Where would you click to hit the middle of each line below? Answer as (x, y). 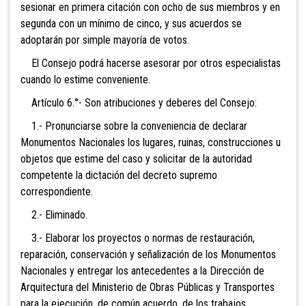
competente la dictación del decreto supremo (119, 176)
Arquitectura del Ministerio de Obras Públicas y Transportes (148, 288)
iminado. (70, 215)
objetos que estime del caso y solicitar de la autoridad (136, 159)
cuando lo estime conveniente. (85, 80)
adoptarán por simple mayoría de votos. (105, 40)
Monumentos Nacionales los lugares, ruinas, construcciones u (151, 143)
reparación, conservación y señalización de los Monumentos (148, 255)
